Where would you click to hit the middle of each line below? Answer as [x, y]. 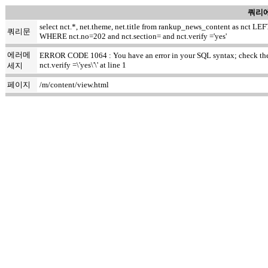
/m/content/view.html [74, 85]
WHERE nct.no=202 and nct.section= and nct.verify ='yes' [133, 36]
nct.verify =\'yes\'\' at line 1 [83, 65]
